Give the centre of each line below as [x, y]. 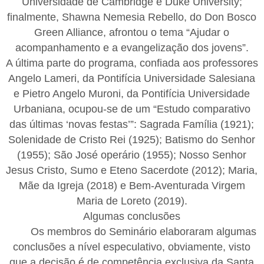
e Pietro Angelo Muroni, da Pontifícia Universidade [132, 93]
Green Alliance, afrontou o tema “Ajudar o [132, 32]
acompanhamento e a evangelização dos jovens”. [132, 47]
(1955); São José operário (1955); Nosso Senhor [132, 155]
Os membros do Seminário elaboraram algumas [144, 231]
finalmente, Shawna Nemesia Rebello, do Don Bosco [132, 17]
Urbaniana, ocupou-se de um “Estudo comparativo [132, 109]
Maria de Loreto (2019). [132, 201]
